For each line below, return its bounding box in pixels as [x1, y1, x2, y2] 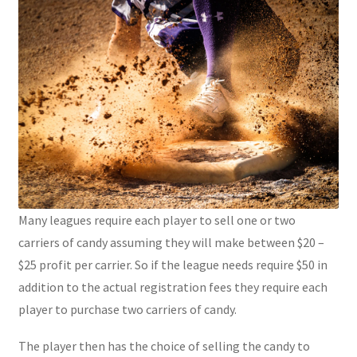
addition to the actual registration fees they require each [18, 279, 328, 296]
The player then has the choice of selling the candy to [18, 338, 310, 355]
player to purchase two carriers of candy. [18, 301, 237, 318]
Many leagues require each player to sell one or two [18, 212, 296, 229]
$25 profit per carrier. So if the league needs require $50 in [18, 257, 328, 273]
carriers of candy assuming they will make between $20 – [18, 234, 324, 251]
